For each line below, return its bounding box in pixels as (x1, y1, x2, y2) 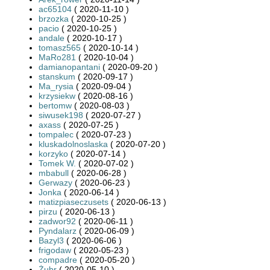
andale (39, 33, 64, 43)
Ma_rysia (39, 81, 74, 91)
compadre (39, 254, 77, 265)
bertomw (39, 100, 72, 110)
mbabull (39, 168, 69, 178)
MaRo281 (39, 52, 76, 62)
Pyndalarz (39, 225, 77, 236)
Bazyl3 (39, 235, 64, 245)
